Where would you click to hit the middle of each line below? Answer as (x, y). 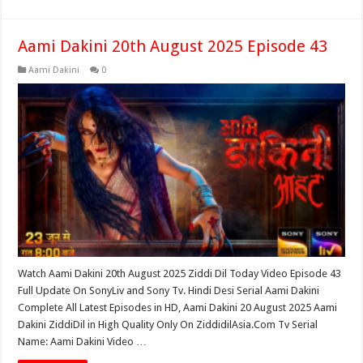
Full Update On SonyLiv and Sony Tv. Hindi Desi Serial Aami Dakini (169, 291)
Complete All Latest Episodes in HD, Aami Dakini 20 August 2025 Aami (178, 308)
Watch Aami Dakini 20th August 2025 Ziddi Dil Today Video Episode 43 (180, 274)
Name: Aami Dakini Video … (83, 342)
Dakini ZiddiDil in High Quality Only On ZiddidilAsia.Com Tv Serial (168, 325)
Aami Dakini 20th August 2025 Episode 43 (173, 46)
